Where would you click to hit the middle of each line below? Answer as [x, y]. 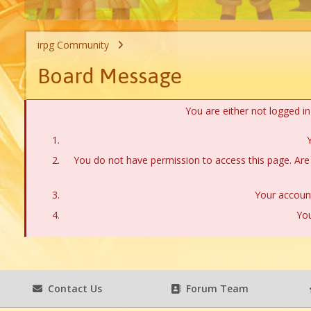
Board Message [109, 76]
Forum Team [215, 289]
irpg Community [73, 45]
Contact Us [72, 289]
